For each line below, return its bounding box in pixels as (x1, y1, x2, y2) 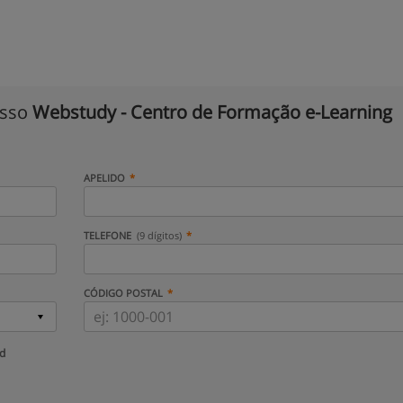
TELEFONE (83, 228, 134, 242)
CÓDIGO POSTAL (83, 286, 163, 300)
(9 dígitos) (137, 228, 183, 242)
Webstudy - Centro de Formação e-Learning (32, 100, 392, 124)
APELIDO (83, 171, 125, 184)
